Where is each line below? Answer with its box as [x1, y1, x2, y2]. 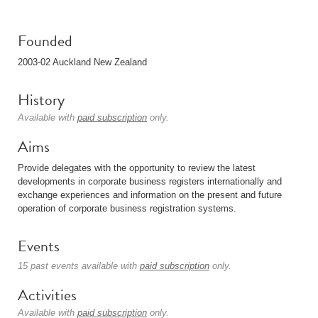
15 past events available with [18, 261, 140, 271]
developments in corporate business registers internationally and [18, 176, 282, 187]
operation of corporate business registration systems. [18, 203, 236, 214]
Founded [18, 29, 72, 53]
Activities [18, 283, 77, 307]
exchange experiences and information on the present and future [18, 190, 282, 200]
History [18, 88, 65, 111]
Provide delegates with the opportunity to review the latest [18, 163, 256, 173]
